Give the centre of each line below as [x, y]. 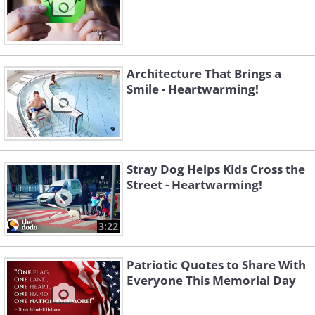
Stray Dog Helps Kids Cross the [216, 169]
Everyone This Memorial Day [211, 280]
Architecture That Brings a [204, 73]
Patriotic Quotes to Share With [216, 265]
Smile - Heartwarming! [193, 89]
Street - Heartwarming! [194, 185]
